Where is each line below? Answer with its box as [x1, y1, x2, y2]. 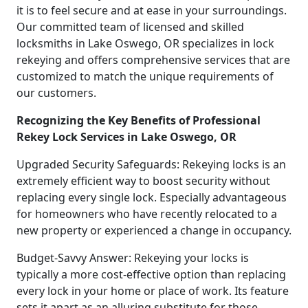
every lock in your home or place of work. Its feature [16, 283, 289, 298]
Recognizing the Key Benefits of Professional [16, 112, 261, 128]
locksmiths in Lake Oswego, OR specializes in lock [16, 35, 274, 51]
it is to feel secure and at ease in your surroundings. [16, 2, 287, 18]
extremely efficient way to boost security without [16, 173, 270, 188]
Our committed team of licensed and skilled [16, 19, 244, 34]
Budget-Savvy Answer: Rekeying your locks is [16, 250, 249, 265]
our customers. [16, 85, 96, 100]
